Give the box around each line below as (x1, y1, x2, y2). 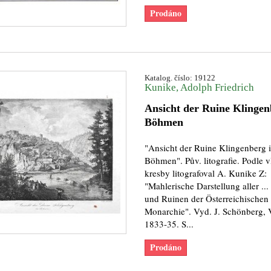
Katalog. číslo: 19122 (144, 73, 215, 82)
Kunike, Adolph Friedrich (144, 82, 254, 93)
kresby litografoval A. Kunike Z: (144, 167, 267, 179)
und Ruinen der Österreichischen (144, 192, 269, 204)
